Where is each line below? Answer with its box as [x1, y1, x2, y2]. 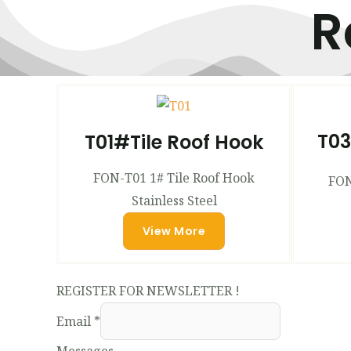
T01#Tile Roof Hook [85, 129, 263, 156]
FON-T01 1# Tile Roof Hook [93, 169, 255, 187]
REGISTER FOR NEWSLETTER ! [56, 282, 240, 300]
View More [142, 223, 206, 240]
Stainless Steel [131, 192, 217, 210]
